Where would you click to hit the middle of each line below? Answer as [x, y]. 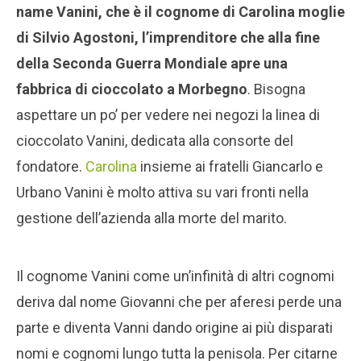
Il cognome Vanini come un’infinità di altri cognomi [175, 276]
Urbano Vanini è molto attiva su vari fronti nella [162, 192]
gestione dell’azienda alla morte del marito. [151, 218]
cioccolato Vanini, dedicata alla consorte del [155, 140]
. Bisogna [276, 89]
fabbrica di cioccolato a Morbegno [132, 89]
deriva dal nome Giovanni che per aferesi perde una [179, 301]
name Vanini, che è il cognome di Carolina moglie [180, 11]
